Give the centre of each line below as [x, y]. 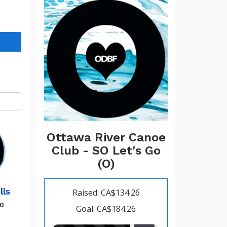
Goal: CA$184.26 [106, 209]
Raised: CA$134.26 [106, 192]
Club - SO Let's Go [106, 150]
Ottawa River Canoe [106, 137]
